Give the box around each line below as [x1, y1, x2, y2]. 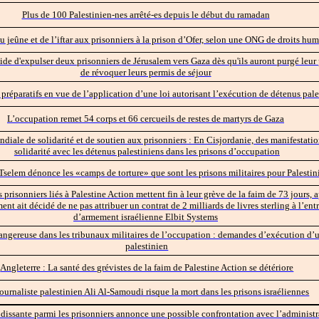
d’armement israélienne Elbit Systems [73, 211, 218, 222]
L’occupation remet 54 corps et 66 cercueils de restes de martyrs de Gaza [7, 113, 284, 124]
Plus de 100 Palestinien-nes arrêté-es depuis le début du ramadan [21, 9, 270, 20]
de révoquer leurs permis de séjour [80, 66, 211, 78]
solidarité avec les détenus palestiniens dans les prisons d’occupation [14, 145, 280, 157]
